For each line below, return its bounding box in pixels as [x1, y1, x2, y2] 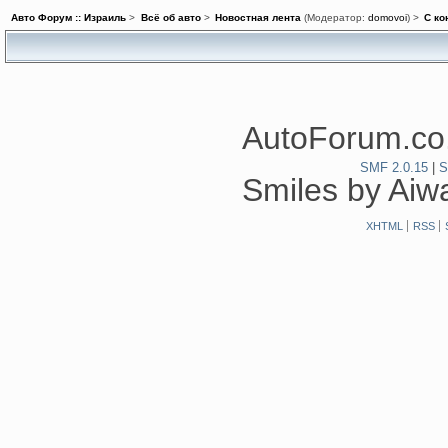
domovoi [367, 11, 407, 23]
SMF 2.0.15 [360, 160, 428, 176]
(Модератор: [300, 11, 368, 23]
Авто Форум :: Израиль [11, 11, 127, 23]
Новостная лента [214, 11, 301, 23]
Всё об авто [140, 11, 201, 23]
